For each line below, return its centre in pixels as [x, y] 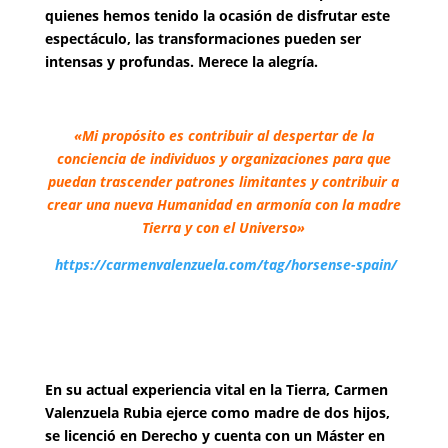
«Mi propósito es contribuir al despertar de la [223, 135]
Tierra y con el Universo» [224, 227]
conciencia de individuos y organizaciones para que [223, 158]
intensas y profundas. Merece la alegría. [185, 61]
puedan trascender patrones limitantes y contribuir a [224, 181]
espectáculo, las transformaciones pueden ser [202, 38]
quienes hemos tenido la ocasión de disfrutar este [217, 15]
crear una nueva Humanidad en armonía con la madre [223, 204]
